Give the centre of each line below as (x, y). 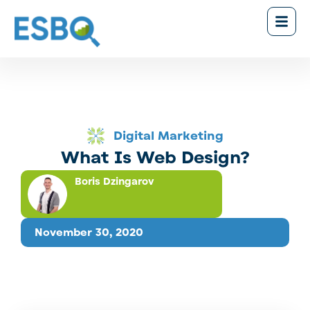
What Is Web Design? (155, 157)
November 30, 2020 (89, 233)
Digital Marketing (168, 136)
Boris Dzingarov (114, 181)
